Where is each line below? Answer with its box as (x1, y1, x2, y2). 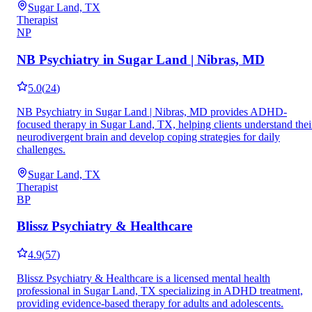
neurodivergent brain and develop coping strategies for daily (17, 130, 280, 143)
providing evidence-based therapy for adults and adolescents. (17, 297, 283, 310)
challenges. (17, 143, 65, 155)
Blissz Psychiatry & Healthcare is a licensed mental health (17, 272, 270, 285)
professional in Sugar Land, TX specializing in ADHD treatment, (17, 285, 303, 297)
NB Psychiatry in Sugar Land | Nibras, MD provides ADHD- (17, 105, 287, 118)
